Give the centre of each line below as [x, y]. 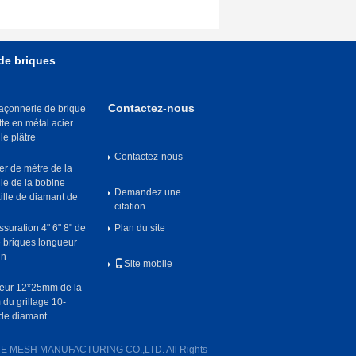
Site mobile [148, 264]
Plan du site [140, 228]
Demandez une [148, 192]
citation [130, 207]
